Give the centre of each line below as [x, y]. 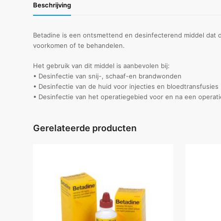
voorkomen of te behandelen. [79, 45]
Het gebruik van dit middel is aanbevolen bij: [102, 66]
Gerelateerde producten [85, 128]
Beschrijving [52, 5]
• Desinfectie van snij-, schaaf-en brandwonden [108, 76]
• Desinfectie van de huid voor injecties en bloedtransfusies [126, 86]
